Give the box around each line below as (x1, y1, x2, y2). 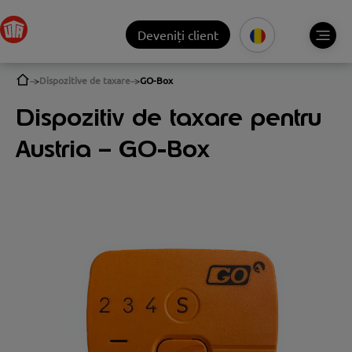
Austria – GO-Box (16, 133, 210, 164)
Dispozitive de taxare (39, 74, 130, 86)
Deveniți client (137, 27, 218, 42)
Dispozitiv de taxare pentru (16, 101, 321, 133)
